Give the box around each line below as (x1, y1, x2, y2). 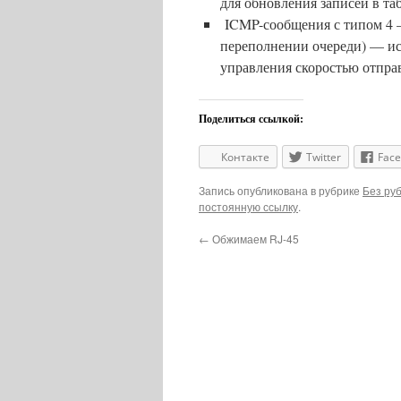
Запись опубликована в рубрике (199, 183, 363, 199)
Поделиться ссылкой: (199, 111, 303, 126)
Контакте (221, 149, 269, 165)
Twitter (306, 149, 341, 165)
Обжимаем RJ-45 (209, 231, 299, 247)
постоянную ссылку (199, 199, 298, 215)
